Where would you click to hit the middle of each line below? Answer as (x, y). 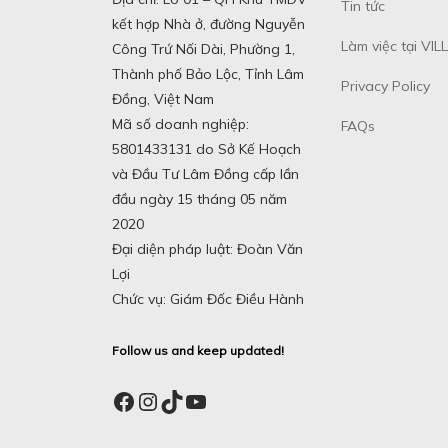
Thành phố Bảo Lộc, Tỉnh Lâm (208, 74)
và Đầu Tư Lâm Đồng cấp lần (205, 174)
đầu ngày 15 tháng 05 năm (199, 199)
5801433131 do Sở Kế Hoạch (206, 149)
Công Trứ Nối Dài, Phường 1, (203, 49)
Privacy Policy (385, 86)
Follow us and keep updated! (198, 351)
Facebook (163, 400)
